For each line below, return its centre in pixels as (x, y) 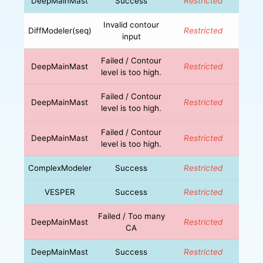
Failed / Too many (131, 216)
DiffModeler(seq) (60, 30)
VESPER (60, 192)
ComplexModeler (60, 168)
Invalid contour (131, 24)
